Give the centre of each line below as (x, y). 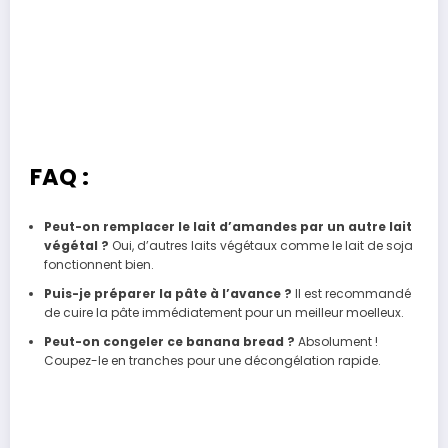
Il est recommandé (351, 293)
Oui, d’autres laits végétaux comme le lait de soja (260, 245)
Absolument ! (336, 341)
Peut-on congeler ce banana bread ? (169, 341)
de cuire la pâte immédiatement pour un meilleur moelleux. (223, 312)
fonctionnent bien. (98, 264)
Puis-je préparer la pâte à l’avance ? (167, 293)
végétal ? (76, 245)
